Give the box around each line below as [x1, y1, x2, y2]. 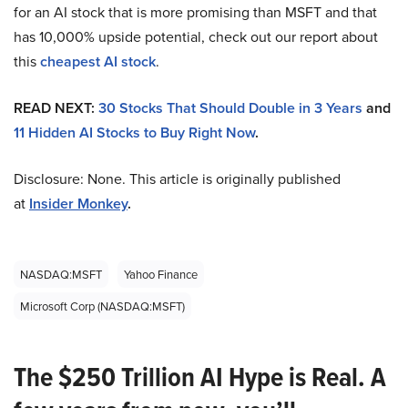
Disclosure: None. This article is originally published [14, 168, 341, 189]
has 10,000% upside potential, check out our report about [14, 25, 378, 46]
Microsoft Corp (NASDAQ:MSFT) [20, 297, 185, 314]
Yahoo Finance [124, 265, 198, 282]
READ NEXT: [14, 97, 98, 118]
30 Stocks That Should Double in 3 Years [98, 97, 362, 118]
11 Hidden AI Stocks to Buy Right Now [14, 121, 255, 143]
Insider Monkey [29, 192, 127, 214]
